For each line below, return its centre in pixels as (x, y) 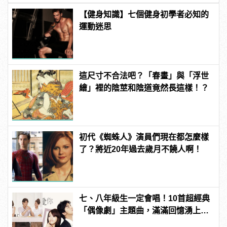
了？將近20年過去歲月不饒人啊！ (141, 149)
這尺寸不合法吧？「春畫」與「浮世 (144, 76)
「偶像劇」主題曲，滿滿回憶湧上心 (144, 211)
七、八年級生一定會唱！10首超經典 (145, 199)
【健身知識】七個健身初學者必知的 (144, 15)
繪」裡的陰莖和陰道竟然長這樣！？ (144, 88)
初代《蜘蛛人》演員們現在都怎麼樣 (144, 137)
